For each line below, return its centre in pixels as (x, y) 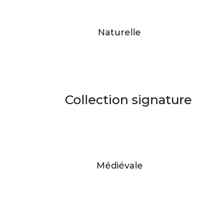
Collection (99, 100)
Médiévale (119, 166)
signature (162, 100)
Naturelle (120, 32)
